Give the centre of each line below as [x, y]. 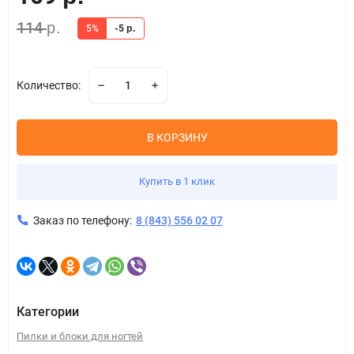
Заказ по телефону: [83, 220]
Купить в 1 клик [177, 181]
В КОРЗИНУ [177, 137]
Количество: [49, 85]
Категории [48, 311]
